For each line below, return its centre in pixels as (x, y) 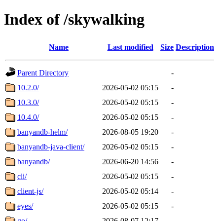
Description (195, 47)
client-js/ (30, 191)
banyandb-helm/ (42, 132)
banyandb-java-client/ (51, 147)
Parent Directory (43, 73)
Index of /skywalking (74, 19)
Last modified (130, 47)
